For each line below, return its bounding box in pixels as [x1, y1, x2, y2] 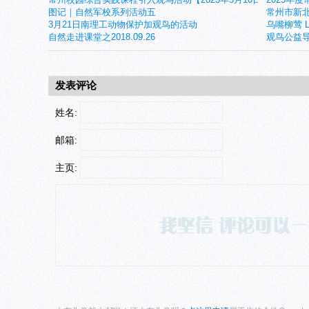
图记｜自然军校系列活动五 [48, 7, 156, 17]
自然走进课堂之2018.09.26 [48, 32, 155, 42]
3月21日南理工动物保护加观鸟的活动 [48, 19, 197, 30]
